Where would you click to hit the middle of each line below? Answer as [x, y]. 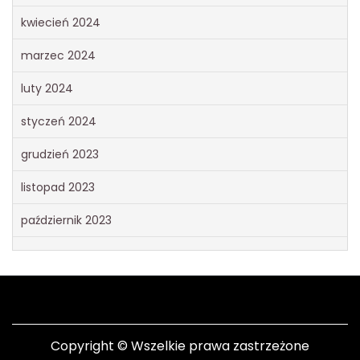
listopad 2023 [58, 187]
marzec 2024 [58, 55]
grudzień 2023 [60, 154]
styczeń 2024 [59, 121]
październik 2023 [66, 220]
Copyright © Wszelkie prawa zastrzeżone [180, 346]
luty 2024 [47, 88]
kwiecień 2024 [61, 22]
